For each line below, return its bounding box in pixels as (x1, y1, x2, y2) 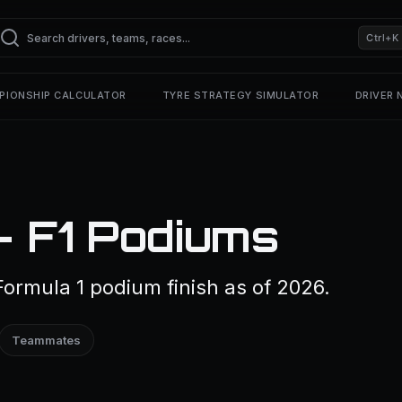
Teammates (12, 333, 81, 347)
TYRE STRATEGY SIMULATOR (162, 89, 319, 101)
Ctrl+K (366, 31, 399, 44)
